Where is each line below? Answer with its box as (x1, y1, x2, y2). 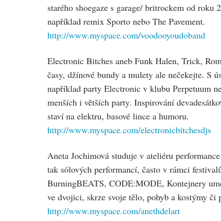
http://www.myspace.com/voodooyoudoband (47, 29, 205, 41)
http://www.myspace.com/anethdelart (47, 205, 180, 217)
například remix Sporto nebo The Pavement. (47, 15, 205, 27)
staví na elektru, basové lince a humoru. (47, 110, 189, 122)
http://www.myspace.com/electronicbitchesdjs (47, 124, 211, 136)
